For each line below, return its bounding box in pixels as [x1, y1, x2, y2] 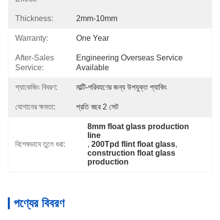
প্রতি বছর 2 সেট [76, 103, 118, 111]
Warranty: [15, 34, 48, 42]
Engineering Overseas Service [76, 54, 183, 62]
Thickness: [15, 14, 53, 23]
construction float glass [87, 149, 176, 157]
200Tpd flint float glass [91, 140, 176, 148]
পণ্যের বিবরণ [14, 196, 64, 210]
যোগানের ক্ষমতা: [15, 103, 55, 111]
